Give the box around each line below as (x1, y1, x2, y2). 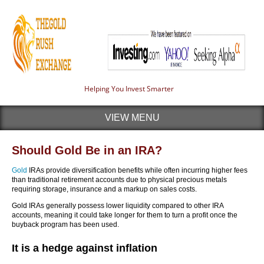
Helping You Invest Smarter (84, 84, 174, 94)
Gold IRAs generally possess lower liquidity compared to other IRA (12, 202, 223, 210)
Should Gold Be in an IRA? (12, 144, 162, 157)
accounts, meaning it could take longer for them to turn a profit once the (12, 211, 237, 219)
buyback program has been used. (12, 220, 119, 229)
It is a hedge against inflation (12, 242, 157, 254)
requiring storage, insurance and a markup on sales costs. (12, 185, 197, 193)
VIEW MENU (104, 113, 160, 123)
